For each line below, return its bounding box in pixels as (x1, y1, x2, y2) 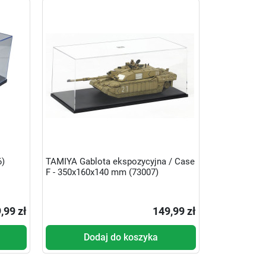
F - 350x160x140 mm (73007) (45, 167, 159, 178)
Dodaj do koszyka (83, 231, 158, 243)
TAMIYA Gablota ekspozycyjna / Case (45, 156, 195, 167)
